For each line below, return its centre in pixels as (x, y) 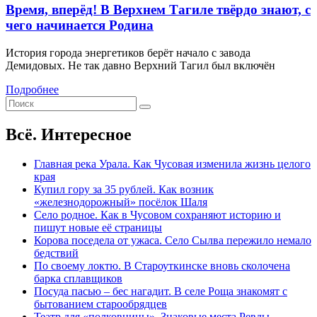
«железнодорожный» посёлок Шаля (121, 202)
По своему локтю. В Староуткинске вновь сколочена (162, 266)
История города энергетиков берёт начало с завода (128, 52)
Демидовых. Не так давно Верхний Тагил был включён (140, 65)
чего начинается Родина (80, 25)
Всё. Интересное (69, 134)
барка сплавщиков (78, 279)
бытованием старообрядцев (100, 304)
